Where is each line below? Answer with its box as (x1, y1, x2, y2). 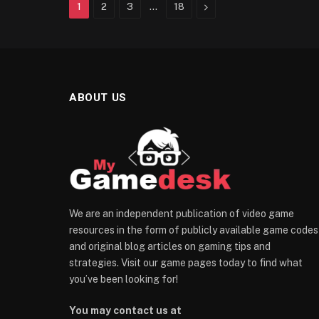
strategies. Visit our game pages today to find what (69, 257, 303, 269)
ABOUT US (69, 90, 127, 104)
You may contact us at (69, 305, 182, 317)
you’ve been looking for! (69, 273, 178, 286)
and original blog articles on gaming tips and (69, 241, 271, 253)
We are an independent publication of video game (69, 208, 294, 220)
